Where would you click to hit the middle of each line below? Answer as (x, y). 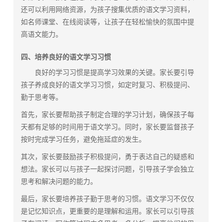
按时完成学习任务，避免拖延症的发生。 (83, 139)
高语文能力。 (42, 34)
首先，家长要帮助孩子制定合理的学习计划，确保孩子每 (108, 115)
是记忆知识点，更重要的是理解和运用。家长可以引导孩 (108, 211)
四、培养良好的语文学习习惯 (66, 57)
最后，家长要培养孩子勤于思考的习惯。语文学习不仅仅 (108, 199)
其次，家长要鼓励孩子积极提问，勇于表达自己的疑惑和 (108, 157)
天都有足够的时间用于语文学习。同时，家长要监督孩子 (108, 127)
